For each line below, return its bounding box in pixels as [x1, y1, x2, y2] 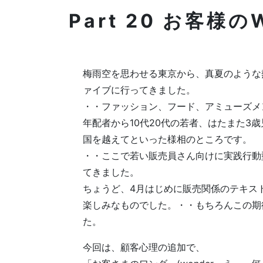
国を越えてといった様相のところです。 [83, 133, 252, 145]
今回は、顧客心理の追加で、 [83, 241, 205, 253]
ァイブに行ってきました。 [83, 84, 195, 96]
